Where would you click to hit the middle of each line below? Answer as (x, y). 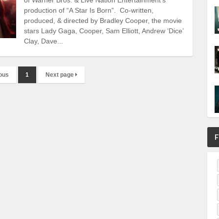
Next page (60, 75)
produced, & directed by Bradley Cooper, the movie (103, 20)
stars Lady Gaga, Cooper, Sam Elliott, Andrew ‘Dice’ (104, 31)
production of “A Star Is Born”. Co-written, (89, 10)
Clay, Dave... (44, 41)
